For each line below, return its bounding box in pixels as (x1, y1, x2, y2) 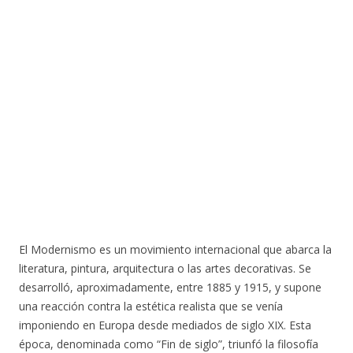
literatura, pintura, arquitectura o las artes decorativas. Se (19, 261, 311, 276)
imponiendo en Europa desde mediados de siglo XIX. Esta (19, 318, 311, 333)
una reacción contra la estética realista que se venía (19, 299, 283, 314)
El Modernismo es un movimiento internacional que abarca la (19, 242, 332, 257)
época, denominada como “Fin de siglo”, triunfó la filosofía (19, 336, 318, 351)
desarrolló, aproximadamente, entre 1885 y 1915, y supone (19, 280, 321, 295)
